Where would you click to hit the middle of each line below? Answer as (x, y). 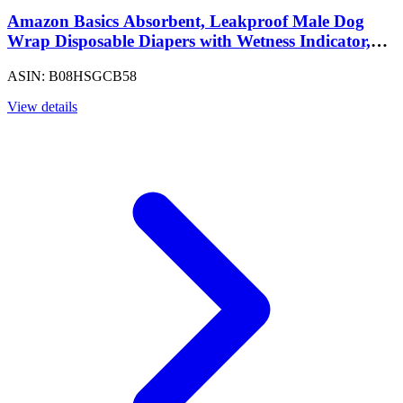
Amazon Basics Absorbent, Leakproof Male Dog (186, 21)
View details (42, 106)
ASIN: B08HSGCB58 (72, 76)
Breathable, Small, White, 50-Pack (134, 60)
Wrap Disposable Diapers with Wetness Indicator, (189, 40)
